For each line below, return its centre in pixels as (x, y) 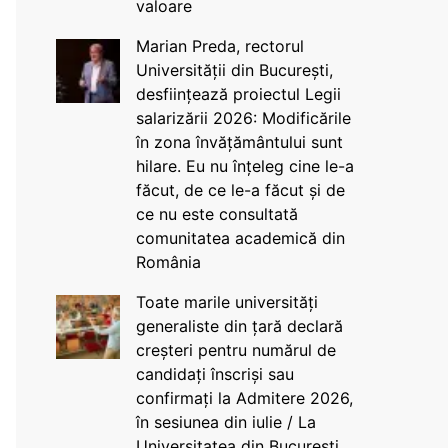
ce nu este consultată (216, 214)
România (168, 262)
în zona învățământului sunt (239, 142)
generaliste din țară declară (239, 326)
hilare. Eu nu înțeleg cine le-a (244, 166)
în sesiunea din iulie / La (225, 422)
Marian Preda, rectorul (219, 46)
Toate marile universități (226, 302)
